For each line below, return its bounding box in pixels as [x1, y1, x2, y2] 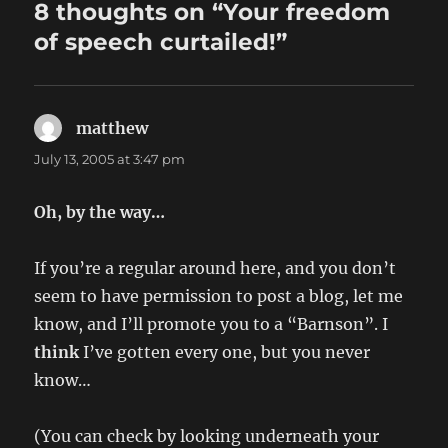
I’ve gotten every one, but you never [79, 342, 371, 363]
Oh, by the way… [34, 202, 166, 223]
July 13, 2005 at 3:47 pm [34, 151, 186, 168]
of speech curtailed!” [34, 28, 288, 57]
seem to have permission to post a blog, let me [34, 286, 404, 307]
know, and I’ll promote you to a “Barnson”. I [34, 314, 389, 335]
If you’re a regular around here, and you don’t [34, 258, 397, 279]
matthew [76, 118, 149, 139]
